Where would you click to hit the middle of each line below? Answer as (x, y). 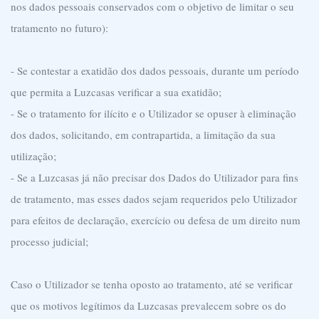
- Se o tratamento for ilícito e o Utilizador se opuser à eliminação (153, 113)
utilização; (33, 156)
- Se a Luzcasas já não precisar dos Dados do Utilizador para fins (155, 177)
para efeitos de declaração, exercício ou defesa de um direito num (156, 220)
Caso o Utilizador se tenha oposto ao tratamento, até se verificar (152, 284)
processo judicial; (49, 241)
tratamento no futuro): (59, 28)
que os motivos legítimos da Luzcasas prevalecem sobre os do (148, 305)
